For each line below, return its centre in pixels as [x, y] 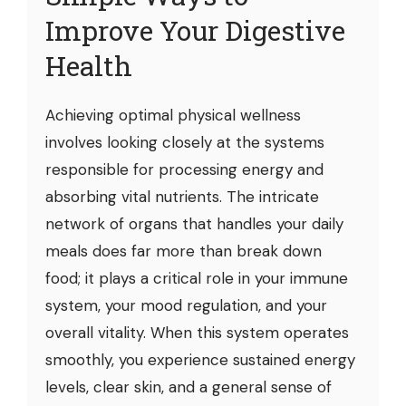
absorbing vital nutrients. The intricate [182, 196]
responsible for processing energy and [184, 169]
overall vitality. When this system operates [197, 332]
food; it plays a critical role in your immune [197, 278]
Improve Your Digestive [195, 30]
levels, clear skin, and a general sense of [188, 387]
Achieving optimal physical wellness [173, 115]
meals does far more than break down [184, 251]
